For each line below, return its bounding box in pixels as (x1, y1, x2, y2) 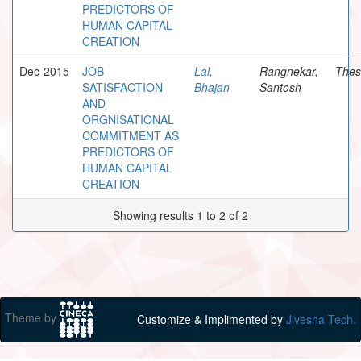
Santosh (259, 78, 301, 95)
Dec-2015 (19, 62, 69, 79)
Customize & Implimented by (137, 310, 286, 327)
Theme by (5, 309, 60, 326)
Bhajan (194, 78, 230, 95)
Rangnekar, (259, 62, 318, 79)
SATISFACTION (82, 78, 163, 95)
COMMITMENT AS (82, 127, 179, 143)
